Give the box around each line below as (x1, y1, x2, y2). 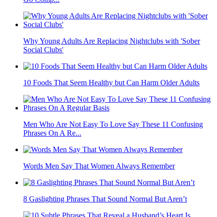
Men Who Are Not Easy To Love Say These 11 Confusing (23, 120, 203, 129)
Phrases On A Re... (23, 129, 81, 138)
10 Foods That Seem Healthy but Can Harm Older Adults (23, 78, 200, 87)
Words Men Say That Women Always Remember (23, 162, 175, 170)
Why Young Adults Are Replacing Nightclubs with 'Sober (23, 37, 200, 46)
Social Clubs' (23, 46, 63, 54)
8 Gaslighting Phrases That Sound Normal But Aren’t (23, 195, 187, 203)
